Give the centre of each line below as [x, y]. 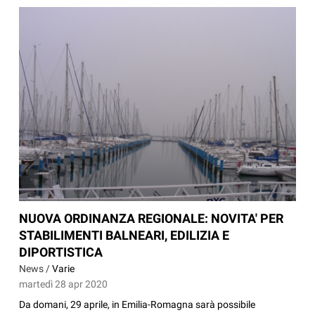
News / [36, 269]
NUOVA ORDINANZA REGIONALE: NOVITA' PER [152, 219]
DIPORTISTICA [61, 252]
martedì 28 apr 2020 [64, 284]
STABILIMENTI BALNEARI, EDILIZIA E [124, 236]
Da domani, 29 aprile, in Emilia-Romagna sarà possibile [137, 305]
